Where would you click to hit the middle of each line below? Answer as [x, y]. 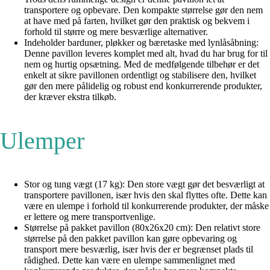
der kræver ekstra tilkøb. [70, 97]
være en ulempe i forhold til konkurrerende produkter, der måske [146, 206]
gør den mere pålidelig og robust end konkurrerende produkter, [143, 86]
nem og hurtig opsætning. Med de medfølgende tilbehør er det [142, 64]
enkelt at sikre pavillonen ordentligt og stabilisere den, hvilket [140, 75]
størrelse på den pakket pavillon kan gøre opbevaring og [130, 239]
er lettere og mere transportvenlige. [90, 217]
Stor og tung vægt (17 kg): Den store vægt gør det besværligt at [144, 184]
